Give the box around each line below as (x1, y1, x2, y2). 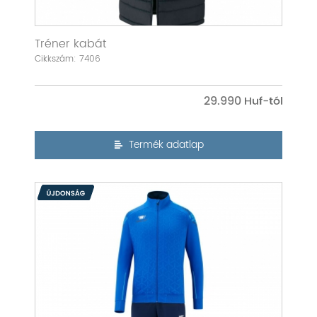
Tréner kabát (35, 35, 106, 54)
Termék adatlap (129, 137, 204, 154)
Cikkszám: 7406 (35, 52, 100, 67)
